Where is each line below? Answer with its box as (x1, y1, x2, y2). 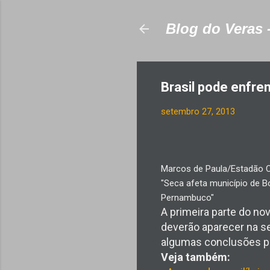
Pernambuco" (161, 192, 214, 203)
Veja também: (161, 250, 230, 263)
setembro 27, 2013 (161, 106, 235, 117)
